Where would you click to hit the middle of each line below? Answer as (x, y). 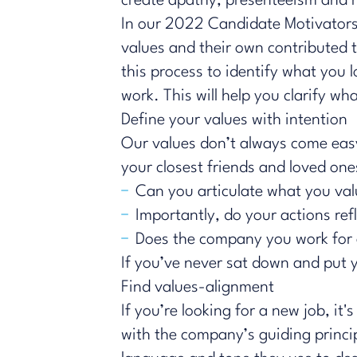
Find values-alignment (198, 287)
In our (143, 24)
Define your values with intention (234, 120)
